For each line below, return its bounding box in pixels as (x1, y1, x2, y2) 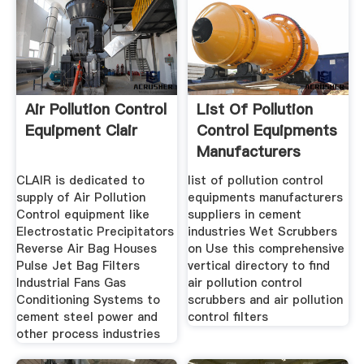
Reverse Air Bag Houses (15, 240, 157, 258)
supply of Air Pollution (15, 189, 145, 206)
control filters (188, 309, 269, 326)
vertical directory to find (188, 258, 331, 275)
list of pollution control (188, 172, 324, 189)
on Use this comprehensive (188, 240, 345, 258)
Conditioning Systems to (15, 292, 160, 309)
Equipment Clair (24, 120, 137, 141)
